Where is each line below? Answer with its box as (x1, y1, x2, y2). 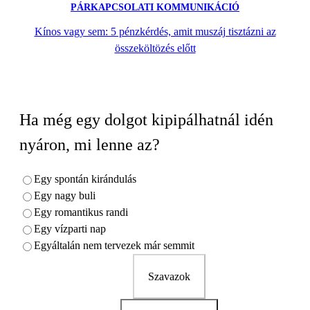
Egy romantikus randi (34, 206, 128, 219)
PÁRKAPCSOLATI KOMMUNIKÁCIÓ (71, 1, 239, 12)
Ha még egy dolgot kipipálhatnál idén (19, 111, 273, 129)
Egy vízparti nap (34, 223, 106, 235)
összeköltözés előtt (114, 42, 196, 54)
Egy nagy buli (34, 190, 95, 202)
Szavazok (147, 271, 190, 283)
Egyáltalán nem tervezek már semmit (34, 239, 194, 252)
